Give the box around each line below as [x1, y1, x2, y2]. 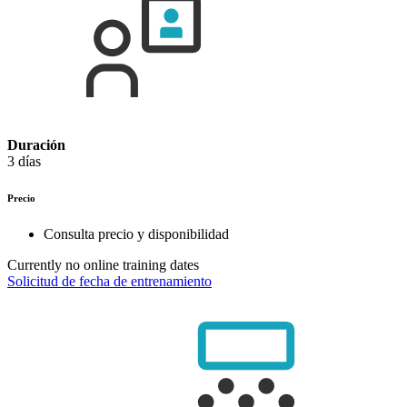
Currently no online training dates [7, 257, 199, 273]
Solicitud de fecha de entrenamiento [7, 273, 212, 290]
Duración [7, 137, 65, 154]
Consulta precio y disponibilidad [44, 226, 229, 243]
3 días [7, 154, 41, 170]
